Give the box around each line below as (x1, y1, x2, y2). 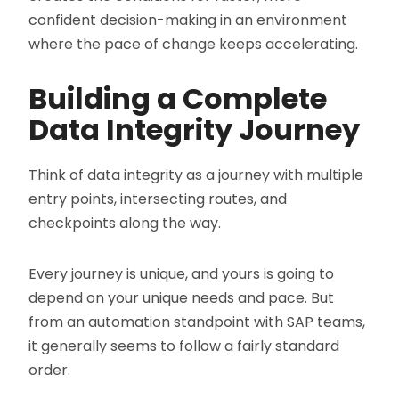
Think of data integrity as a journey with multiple (28, 165, 364, 186)
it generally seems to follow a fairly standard (28, 336, 340, 357)
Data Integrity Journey (28, 110, 361, 151)
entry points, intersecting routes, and (28, 189, 288, 210)
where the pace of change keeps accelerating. (28, 34, 359, 55)
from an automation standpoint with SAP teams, (28, 312, 366, 333)
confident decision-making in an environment (28, 10, 348, 31)
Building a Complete (28, 78, 328, 119)
